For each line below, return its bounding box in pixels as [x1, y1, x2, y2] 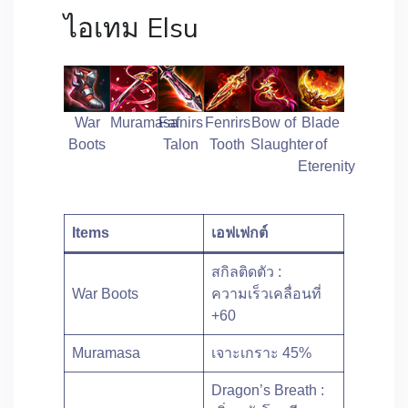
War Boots [72, 286, 138, 302]
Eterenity [297, 158, 355, 175]
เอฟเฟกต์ [211, 225, 268, 241]
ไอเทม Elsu [64, 10, 199, 45]
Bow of [251, 115, 297, 131]
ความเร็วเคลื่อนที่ [211, 286, 321, 302]
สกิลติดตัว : [211, 264, 281, 280]
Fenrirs [204, 115, 250, 131]
